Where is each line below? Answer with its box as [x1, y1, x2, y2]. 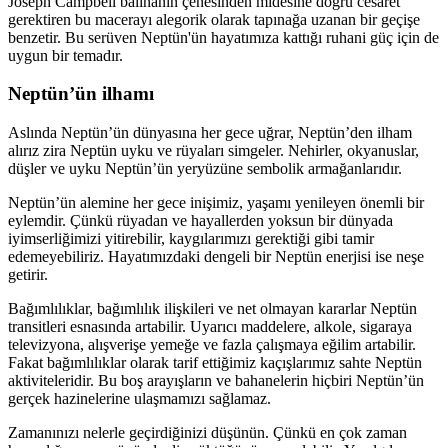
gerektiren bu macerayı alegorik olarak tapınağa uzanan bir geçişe [8, 10, 420, 28]
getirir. [8, 266, 48, 284]
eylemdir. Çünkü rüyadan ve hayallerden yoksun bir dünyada [8, 212, 393, 230]
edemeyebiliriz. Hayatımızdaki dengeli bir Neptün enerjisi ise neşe [8, 248, 424, 266]
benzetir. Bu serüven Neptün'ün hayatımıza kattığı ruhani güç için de [8, 28, 439, 46]
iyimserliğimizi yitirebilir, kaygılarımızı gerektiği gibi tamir [8, 230, 374, 248]
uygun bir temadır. [8, 46, 123, 64]
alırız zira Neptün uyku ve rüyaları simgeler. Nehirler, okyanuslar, [8, 142, 419, 160]
